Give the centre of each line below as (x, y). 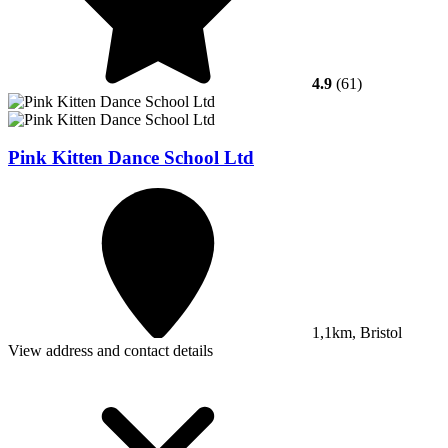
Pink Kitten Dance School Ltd (131, 158)
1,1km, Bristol (355, 333)
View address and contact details (110, 351)
